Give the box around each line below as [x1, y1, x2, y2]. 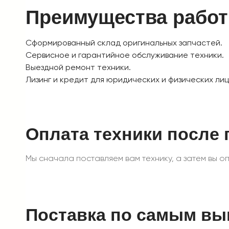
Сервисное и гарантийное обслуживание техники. [26, 50, 224, 60]
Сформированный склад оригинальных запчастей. [26, 38, 222, 48]
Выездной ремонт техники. [26, 62, 131, 72]
